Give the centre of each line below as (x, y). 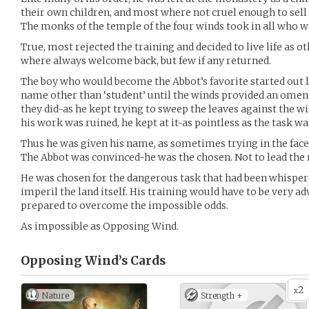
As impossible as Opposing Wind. (100, 226)
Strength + (222, 296)
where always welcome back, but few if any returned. (146, 61)
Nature (55, 296)
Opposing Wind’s (74, 261)
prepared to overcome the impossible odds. (124, 206)
